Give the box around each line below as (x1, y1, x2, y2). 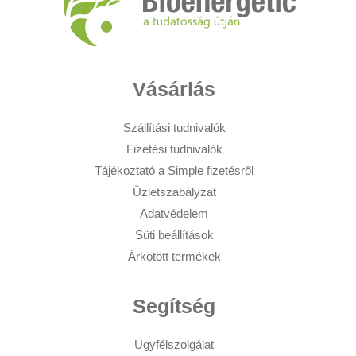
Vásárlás (133, 78, 215, 101)
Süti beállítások (134, 228, 214, 242)
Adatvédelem (140, 207, 208, 221)
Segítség (133, 295, 215, 318)
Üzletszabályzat (132, 185, 216, 199)
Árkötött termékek (127, 250, 221, 264)
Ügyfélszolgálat (134, 338, 214, 352)
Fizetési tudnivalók (126, 142, 222, 157)
